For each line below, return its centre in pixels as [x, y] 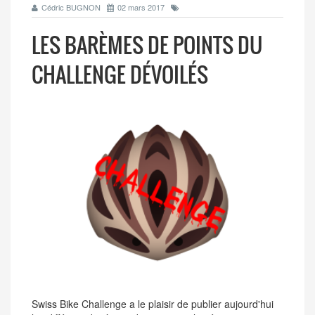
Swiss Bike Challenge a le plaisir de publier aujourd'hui [153, 303]
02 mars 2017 [141, 7]
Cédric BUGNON [71, 7]
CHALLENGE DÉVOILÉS [120, 74]
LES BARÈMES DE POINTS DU [147, 45]
